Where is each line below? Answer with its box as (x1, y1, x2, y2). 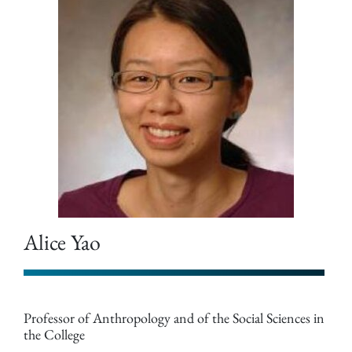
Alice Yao (24, 228, 101, 257)
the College (24, 325, 85, 344)
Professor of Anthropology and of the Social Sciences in (24, 309, 324, 328)
